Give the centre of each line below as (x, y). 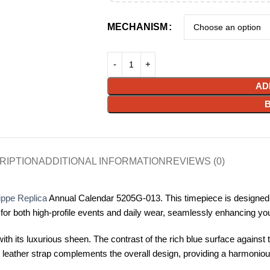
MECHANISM (137, 27)
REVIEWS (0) (195, 161)
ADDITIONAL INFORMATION (102, 161)
